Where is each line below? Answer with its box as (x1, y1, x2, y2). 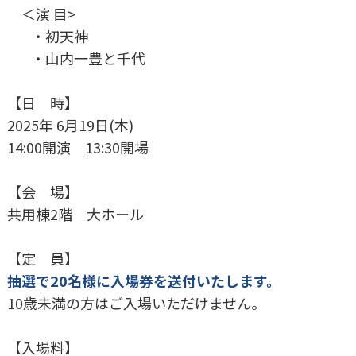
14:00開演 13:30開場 (7, 136, 149, 157)
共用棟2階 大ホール (7, 203, 144, 224)
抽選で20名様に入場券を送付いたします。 (7, 269, 281, 291)
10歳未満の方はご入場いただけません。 (7, 292, 265, 313)
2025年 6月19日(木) (7, 114, 133, 135)
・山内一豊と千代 (7, 47, 145, 68)
